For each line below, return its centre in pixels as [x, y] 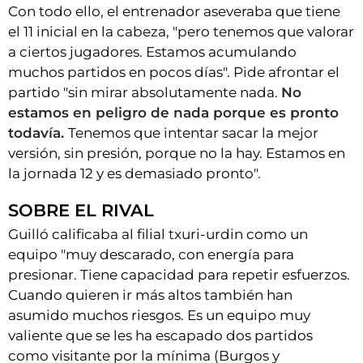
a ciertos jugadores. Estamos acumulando [152, 52]
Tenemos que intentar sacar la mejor [193, 133]
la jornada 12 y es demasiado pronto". [135, 174]
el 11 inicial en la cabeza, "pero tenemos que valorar [181, 32]
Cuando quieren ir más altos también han [150, 295]
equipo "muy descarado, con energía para [151, 255]
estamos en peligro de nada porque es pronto [173, 113]
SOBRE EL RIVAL [81, 211]
